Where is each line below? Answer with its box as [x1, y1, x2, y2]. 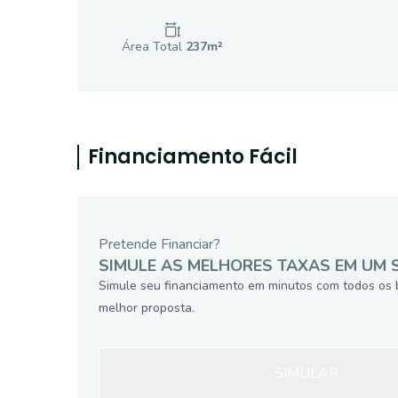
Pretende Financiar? [99, 235, 220, 254]
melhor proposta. [99, 299, 195, 316]
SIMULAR [275, 363, 339, 383]
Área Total [122, 38, 186, 55]
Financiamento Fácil [88, 143, 298, 171]
